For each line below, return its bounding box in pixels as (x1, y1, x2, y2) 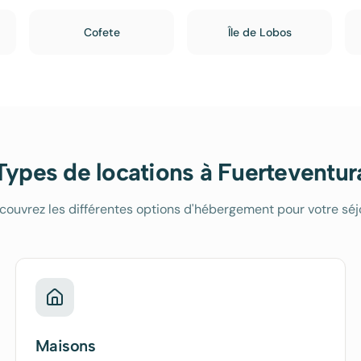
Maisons (35, 336, 96, 355)
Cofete (83, 25, 120, 39)
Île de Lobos (227, 25, 292, 39)
